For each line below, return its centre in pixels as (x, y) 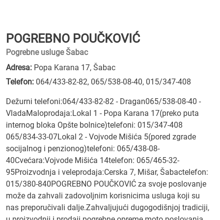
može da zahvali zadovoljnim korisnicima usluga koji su (103, 196)
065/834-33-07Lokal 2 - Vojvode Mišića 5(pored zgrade (101, 137)
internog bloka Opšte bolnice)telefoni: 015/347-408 (105, 125)
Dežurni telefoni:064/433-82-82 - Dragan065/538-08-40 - (103, 101)
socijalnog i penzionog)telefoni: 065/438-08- (83, 149)
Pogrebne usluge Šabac (47, 52)
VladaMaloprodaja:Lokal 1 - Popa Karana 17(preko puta (102, 113)
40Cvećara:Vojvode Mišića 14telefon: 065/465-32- (93, 160)
